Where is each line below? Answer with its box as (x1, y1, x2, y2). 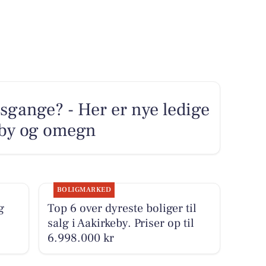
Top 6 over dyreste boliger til (47, 200, 197, 216)
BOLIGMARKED (56, 185, 112, 194)
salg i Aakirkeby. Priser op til (47, 215, 194, 231)
